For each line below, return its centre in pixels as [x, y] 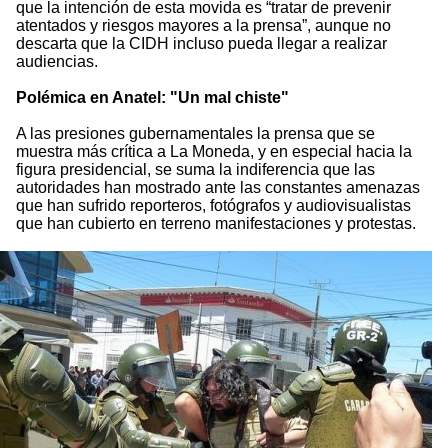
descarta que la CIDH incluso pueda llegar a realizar [201, 44]
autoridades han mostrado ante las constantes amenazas [218, 188]
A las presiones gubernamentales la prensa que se [195, 134]
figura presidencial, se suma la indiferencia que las [195, 170]
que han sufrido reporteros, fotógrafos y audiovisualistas [213, 206]
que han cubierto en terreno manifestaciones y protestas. [216, 224]
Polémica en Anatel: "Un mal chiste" [152, 98]
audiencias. [57, 62]
